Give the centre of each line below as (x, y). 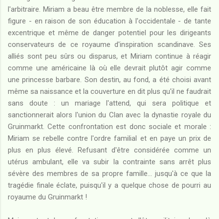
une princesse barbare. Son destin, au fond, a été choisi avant (109, 79)
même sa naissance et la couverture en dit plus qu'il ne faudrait (109, 91)
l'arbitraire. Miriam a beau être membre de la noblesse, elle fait (109, 9)
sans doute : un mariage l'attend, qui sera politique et (109, 103)
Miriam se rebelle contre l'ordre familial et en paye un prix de (109, 138)
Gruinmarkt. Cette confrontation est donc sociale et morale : (109, 126)
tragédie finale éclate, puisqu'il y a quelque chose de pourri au (109, 185)
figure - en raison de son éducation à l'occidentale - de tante (109, 21)
